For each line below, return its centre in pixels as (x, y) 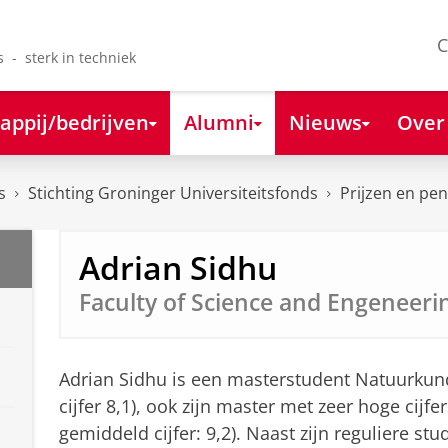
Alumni (218, 121)
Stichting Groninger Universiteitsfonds (173, 193)
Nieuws (325, 121)
